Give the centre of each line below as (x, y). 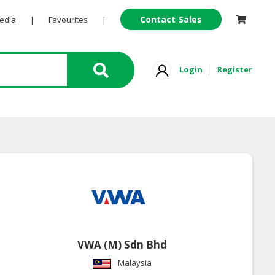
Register (235, 69)
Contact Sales (171, 19)
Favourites (68, 20)
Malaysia (135, 263)
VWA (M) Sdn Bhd (122, 245)
